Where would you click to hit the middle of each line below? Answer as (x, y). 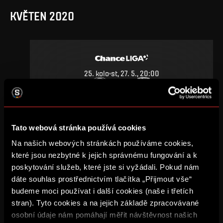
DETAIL (121, 111)
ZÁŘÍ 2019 (34, 157)
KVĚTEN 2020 (42, 16)
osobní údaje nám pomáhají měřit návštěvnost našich (104, 215)
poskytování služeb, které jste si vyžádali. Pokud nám (106, 167)
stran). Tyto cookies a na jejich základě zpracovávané (105, 203)
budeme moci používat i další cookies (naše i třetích (102, 191)
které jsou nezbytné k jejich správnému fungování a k (104, 155)
